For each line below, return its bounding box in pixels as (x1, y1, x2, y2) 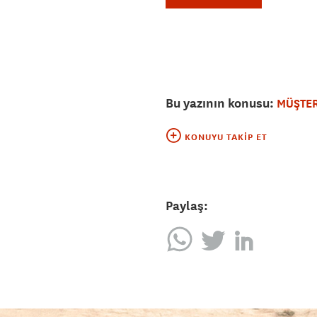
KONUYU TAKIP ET (185, 132, 267, 144)
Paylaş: (166, 197, 208, 214)
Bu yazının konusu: (166, 95, 277, 112)
